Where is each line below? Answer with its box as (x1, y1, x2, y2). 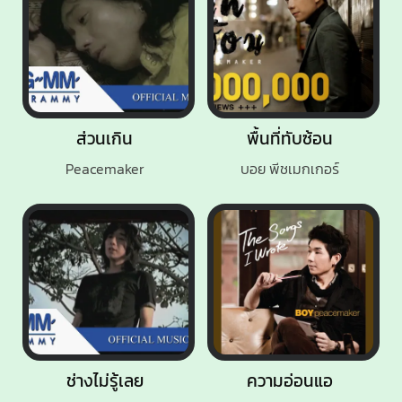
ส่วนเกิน (76, 125, 134, 151)
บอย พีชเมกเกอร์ (240, 158, 339, 180)
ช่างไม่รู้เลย (66, 368, 144, 394)
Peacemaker (65, 158, 144, 180)
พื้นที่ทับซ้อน (246, 125, 333, 151)
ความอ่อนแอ (246, 368, 333, 394)
